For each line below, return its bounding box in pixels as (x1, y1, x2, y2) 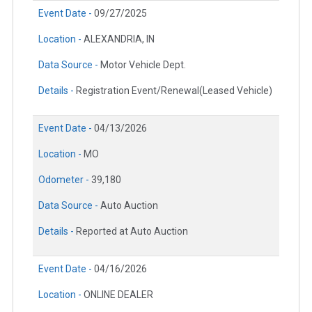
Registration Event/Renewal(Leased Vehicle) (76, 84, 272, 96)
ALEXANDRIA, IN (84, 33, 155, 45)
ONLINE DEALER (84, 288, 153, 300)
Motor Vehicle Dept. (100, 58, 186, 70)
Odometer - (38, 173, 91, 185)
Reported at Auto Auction (76, 225, 188, 237)
